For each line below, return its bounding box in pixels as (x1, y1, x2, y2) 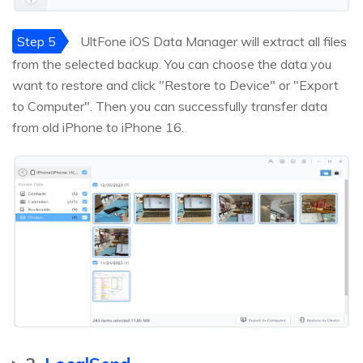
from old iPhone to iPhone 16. (12, 119, 184, 136)
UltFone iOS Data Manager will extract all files (77, 33, 347, 50)
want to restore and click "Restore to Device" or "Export (12, 77, 339, 94)
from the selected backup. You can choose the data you (12, 56, 331, 73)
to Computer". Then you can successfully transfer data (12, 98, 327, 115)
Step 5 (17, 33, 56, 50)
